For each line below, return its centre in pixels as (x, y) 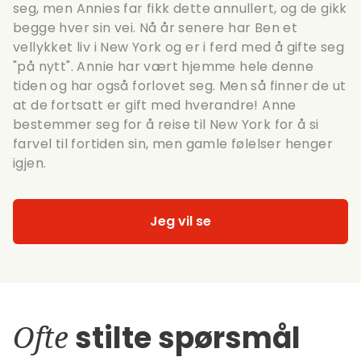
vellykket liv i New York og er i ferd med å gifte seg (179, 47)
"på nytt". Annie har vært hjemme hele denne (164, 66)
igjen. (30, 163)
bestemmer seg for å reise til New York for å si (166, 124)
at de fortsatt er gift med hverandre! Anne (155, 105)
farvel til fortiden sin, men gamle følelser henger (173, 143)
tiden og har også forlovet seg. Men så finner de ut (180, 85)
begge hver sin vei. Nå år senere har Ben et (156, 27)
